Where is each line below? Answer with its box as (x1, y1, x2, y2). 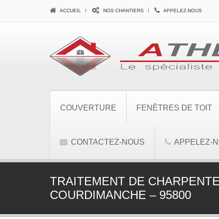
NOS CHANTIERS (102, 8, 144, 13)
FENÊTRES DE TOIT (136, 103, 212, 112)
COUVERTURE (60, 103, 116, 112)
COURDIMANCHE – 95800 (50, 188, 191, 201)
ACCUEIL (59, 8, 81, 13)
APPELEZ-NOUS (162, 8, 202, 13)
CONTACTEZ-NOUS (69, 137, 145, 146)
